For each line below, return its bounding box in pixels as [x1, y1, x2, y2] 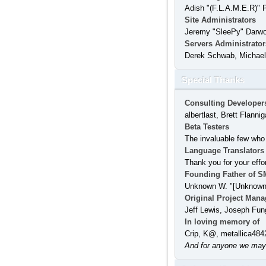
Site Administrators [184, 15, 256, 24]
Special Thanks [181, 75, 245, 85]
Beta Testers [184, 122, 229, 131]
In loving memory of [184, 217, 259, 226]
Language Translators [184, 146, 264, 155]
